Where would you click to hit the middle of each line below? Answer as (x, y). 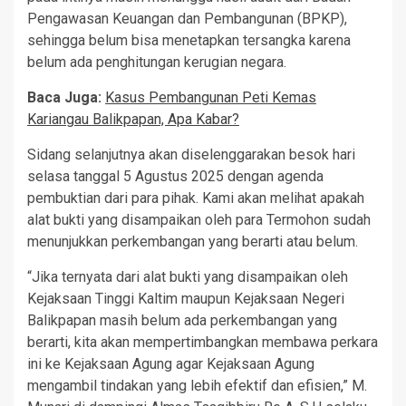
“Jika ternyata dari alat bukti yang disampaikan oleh (188, 277)
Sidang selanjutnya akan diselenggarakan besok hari (191, 155)
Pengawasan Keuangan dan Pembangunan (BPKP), (187, 19)
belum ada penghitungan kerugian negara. (157, 63)
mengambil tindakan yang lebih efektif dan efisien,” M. (197, 386)
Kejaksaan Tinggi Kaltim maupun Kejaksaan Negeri (186, 299)
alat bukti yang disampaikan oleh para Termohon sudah (199, 220)
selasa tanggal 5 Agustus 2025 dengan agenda (175, 177)
